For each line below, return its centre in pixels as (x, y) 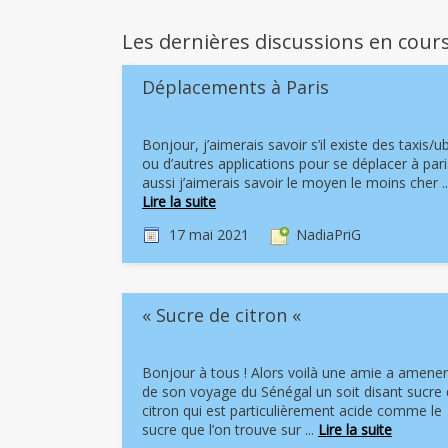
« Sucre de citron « (224, 315)
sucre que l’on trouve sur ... (230, 429)
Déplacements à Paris (235, 87)
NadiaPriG (328, 234)
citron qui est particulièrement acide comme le (292, 410)
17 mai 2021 (209, 234)
